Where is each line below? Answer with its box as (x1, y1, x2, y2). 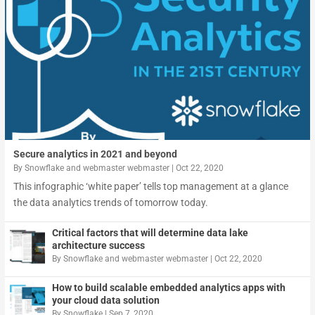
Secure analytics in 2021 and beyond (13, 148, 177, 160)
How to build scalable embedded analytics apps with (51, 281, 285, 293)
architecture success (51, 239, 145, 251)
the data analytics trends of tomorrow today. (13, 196, 208, 208)
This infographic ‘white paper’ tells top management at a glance (13, 180, 288, 192)
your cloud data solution (51, 294, 160, 306)
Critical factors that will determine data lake (51, 226, 248, 238)
